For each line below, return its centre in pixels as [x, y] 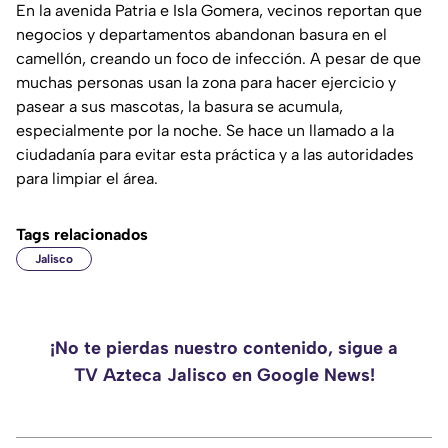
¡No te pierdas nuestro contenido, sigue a [224, 348]
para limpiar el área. [87, 179]
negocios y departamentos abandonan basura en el [201, 35]
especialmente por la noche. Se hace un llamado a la [205, 131]
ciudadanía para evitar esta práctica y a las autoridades [215, 155]
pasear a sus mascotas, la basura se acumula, [179, 107]
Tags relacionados [82, 235]
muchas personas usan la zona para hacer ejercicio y [206, 83]
